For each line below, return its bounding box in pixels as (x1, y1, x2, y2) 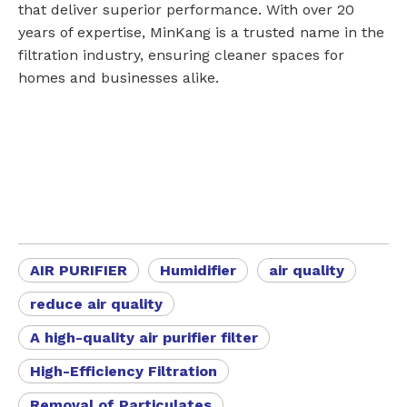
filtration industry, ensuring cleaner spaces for (18, 46, 344, 65)
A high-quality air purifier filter (30, 329, 258, 347)
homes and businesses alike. (18, 69, 219, 87)
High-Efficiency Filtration (30, 362, 217, 381)
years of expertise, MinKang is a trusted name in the (18, 24, 384, 42)
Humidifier (160, 262, 236, 280)
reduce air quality (30, 295, 163, 313)
